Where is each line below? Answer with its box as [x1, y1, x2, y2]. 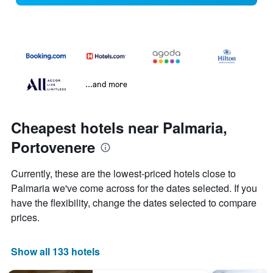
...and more [85, 79, 127, 90]
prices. [11, 210, 40, 225]
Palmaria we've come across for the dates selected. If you [11, 181, 257, 196]
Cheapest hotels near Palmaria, [11, 117, 227, 138]
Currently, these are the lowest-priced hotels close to [11, 166, 236, 181]
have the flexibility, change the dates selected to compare [11, 196, 257, 210]
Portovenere [11, 136, 95, 158]
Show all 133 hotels [11, 244, 100, 259]
